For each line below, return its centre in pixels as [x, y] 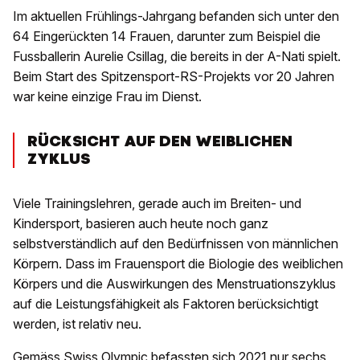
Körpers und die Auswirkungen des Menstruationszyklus [174, 284]
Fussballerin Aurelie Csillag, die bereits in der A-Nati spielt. [177, 57]
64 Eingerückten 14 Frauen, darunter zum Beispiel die [167, 37]
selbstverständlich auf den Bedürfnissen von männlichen [176, 244]
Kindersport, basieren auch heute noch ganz [141, 224]
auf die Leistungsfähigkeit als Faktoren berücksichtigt [166, 304]
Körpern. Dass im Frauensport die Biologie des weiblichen [178, 264]
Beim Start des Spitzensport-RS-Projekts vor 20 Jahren [174, 77]
